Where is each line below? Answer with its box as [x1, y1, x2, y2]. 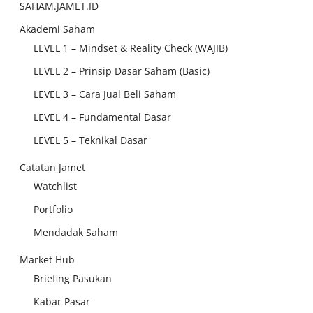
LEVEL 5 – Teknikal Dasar [34, 133, 147, 147]
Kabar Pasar [34, 295, 90, 308]
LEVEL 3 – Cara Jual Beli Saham [34, 87, 176, 101]
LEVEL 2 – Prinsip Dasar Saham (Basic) [34, 64, 210, 78]
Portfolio [34, 203, 73, 216]
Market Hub [20, 253, 75, 266]
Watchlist [34, 180, 77, 193]
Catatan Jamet [20, 161, 85, 174]
